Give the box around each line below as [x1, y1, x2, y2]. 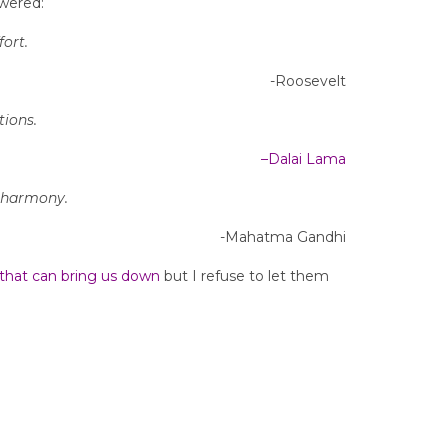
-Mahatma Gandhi [220, 228, 346, 246]
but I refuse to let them [160, 267, 329, 285]
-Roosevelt [270, 72, 346, 90]
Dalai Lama [268, 150, 346, 168]
